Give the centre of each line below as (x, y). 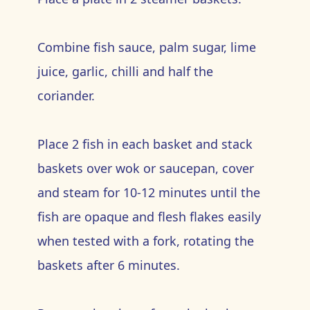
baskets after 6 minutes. (110, 265)
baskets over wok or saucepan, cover (145, 168)
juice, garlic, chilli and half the (125, 71)
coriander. (66, 95)
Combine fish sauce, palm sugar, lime (146, 47)
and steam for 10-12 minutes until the (148, 192)
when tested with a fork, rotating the (145, 241)
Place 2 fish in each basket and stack (145, 144)
